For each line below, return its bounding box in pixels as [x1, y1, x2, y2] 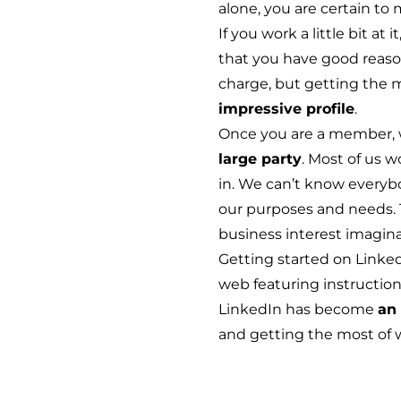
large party [218, 150, 302, 167]
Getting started [218, 251, 329, 268]
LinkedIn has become [218, 301, 378, 318]
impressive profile [218, 100, 354, 117]
